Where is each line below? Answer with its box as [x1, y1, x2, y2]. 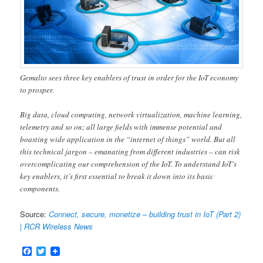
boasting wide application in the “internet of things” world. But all [20, 134, 236, 145]
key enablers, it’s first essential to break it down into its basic [20, 171, 214, 182]
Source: [20, 208, 49, 220]
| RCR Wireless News [20, 220, 93, 232]
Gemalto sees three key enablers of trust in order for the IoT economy [20, 72, 239, 83]
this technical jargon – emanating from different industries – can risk [20, 146, 241, 157]
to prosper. [20, 85, 55, 96]
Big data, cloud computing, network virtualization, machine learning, [20, 109, 242, 120]
